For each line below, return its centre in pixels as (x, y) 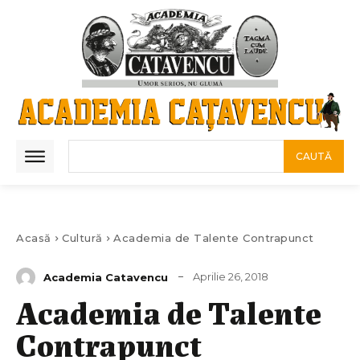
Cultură (82, 238)
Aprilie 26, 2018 (231, 277)
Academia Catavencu (106, 277)
